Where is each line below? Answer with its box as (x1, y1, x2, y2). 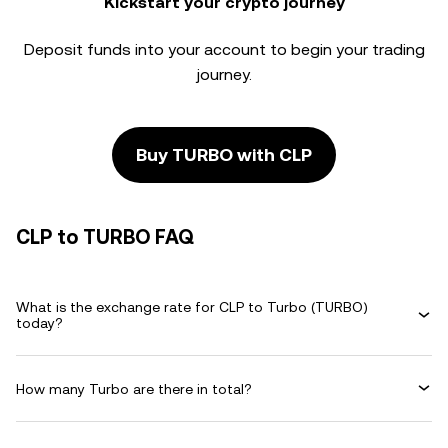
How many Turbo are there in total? (16, 380, 252, 397)
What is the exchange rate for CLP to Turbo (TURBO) (16, 299, 368, 315)
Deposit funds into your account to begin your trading (23, 40, 425, 59)
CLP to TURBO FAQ (16, 225, 194, 249)
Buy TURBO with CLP (136, 144, 312, 165)
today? (16, 315, 63, 331)
